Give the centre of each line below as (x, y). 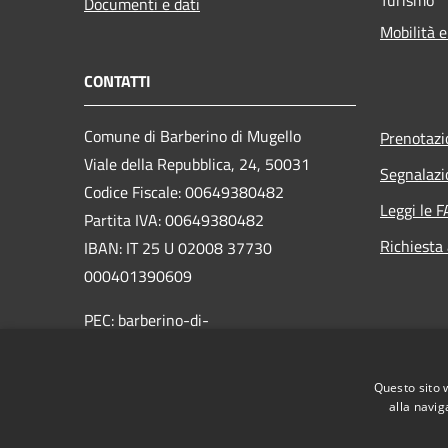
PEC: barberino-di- (146, 319)
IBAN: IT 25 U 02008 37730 (178, 247)
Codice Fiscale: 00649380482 (184, 191)
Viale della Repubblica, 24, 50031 (197, 163)
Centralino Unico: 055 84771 (182, 375)
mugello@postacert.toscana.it (185, 347)
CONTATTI (117, 80)
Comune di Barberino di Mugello (194, 135)
